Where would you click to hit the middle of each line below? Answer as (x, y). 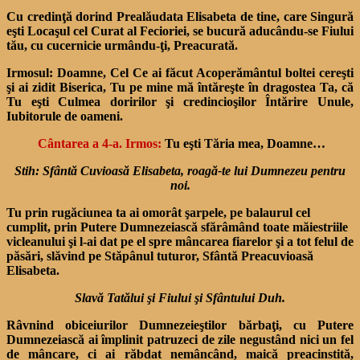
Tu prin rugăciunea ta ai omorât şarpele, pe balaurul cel (158, 212)
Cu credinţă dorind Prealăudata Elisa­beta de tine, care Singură (180, 16)
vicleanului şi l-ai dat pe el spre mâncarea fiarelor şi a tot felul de (180, 241)
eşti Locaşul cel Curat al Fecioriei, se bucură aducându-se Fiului (180, 31)
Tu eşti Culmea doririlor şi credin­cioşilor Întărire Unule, (180, 101)
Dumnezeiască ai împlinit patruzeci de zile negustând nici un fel (180, 339)
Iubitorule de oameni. (65, 116)
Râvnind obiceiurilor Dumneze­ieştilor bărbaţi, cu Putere (180, 325)
